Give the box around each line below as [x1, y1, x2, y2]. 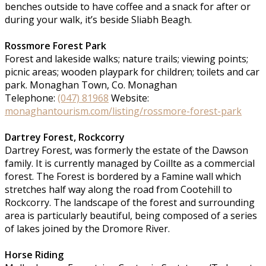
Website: [109, 91, 149, 104]
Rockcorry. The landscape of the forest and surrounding [5, 195, 255, 209]
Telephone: [5, 91, 58, 104]
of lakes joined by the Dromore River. [5, 221, 170, 235]
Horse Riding [5, 248, 64, 261]
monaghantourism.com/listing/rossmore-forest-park [5, 104, 242, 118]
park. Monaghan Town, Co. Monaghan [5, 78, 177, 91]
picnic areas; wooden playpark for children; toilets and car [5, 65, 259, 78]
